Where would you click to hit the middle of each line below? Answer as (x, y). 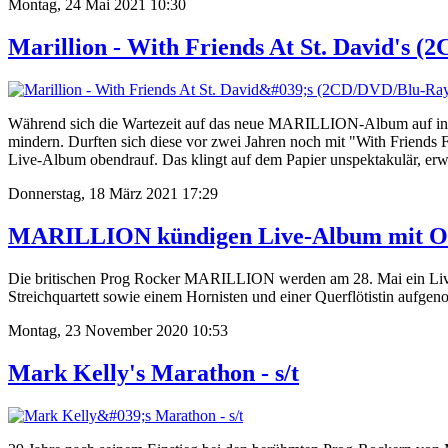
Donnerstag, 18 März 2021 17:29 (113, 194)
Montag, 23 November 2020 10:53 (118, 330)
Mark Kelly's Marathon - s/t (153, 372)
